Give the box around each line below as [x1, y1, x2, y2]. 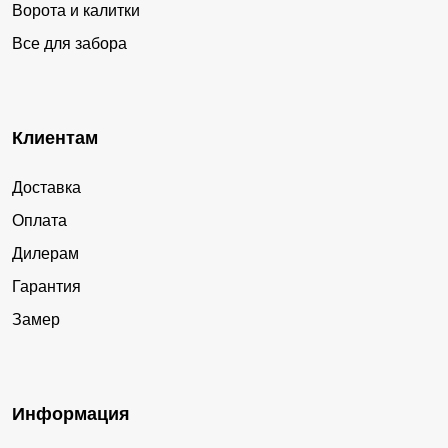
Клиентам [12, 127, 98, 148]
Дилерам [12, 244, 79, 262]
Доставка [12, 178, 81, 196]
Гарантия [12, 277, 81, 295]
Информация [12, 403, 130, 424]
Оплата [12, 211, 67, 229]
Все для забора [12, 34, 127, 52]
